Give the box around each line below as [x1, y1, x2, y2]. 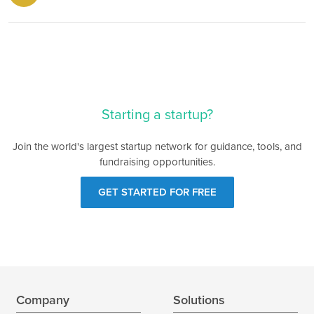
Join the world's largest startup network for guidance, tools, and [12, 140, 302, 153]
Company [16, 292, 69, 308]
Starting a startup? [101, 107, 213, 123]
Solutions [173, 292, 225, 308]
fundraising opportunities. [99, 156, 215, 168]
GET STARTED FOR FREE [97, 185, 217, 198]
